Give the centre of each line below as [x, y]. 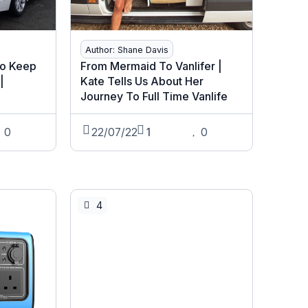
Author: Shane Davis [126, 50]
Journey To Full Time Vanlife [154, 97]
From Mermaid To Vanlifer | [151, 66]
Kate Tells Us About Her [142, 81]
